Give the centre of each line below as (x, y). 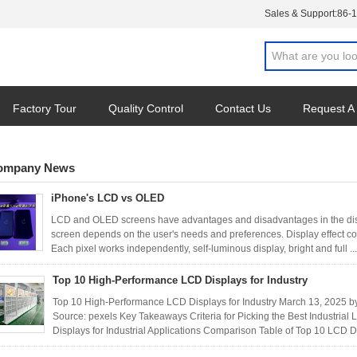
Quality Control (146, 108)
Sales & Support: (301, 14)
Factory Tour (45, 108)
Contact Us (243, 108)
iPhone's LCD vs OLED (108, 198)
